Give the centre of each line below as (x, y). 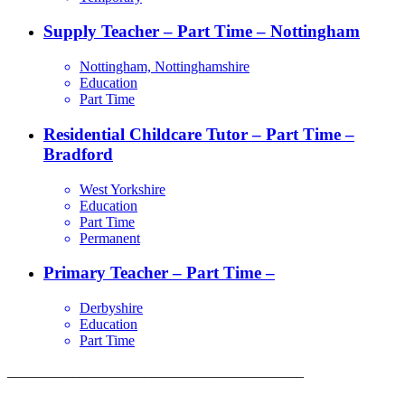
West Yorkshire (122, 189)
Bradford (78, 154)
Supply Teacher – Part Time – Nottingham (202, 32)
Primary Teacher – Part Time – (159, 273)
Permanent (110, 238)
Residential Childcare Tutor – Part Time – (199, 134)
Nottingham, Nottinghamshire (165, 67)
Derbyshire (111, 308)
